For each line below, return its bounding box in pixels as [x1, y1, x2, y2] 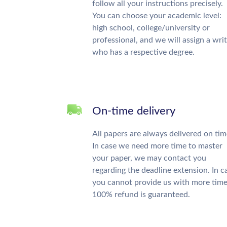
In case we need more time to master [92, 142, 222, 150]
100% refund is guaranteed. [92, 191, 190, 199]
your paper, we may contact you [92, 154, 206, 162]
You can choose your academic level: [92, 12, 221, 20]
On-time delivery [92, 105, 175, 117]
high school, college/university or [92, 24, 210, 32]
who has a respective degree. [92, 48, 195, 56]
